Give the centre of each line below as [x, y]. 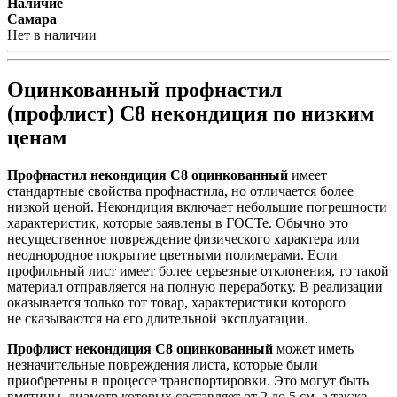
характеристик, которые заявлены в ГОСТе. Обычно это [178, 223]
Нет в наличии [52, 35]
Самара [32, 19]
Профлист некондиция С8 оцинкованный [140, 349]
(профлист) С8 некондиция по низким [191, 114]
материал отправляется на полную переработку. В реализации [195, 287]
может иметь [313, 349]
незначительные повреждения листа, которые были [163, 365]
